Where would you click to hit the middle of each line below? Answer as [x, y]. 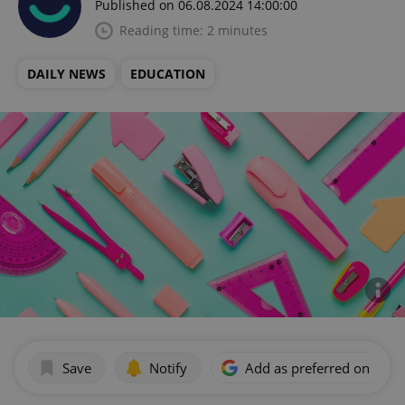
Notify [168, 367]
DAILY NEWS [66, 74]
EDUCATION [168, 74]
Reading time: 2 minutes [193, 30]
